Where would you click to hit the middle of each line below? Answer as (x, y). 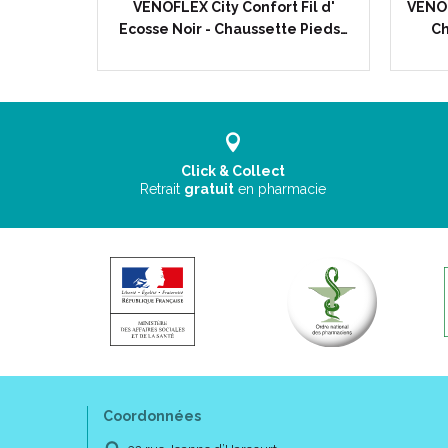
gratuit (209, 189)
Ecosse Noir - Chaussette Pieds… (233, 29)
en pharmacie (282, 189)
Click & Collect (233, 171)
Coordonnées (152, 416)
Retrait (162, 189)
